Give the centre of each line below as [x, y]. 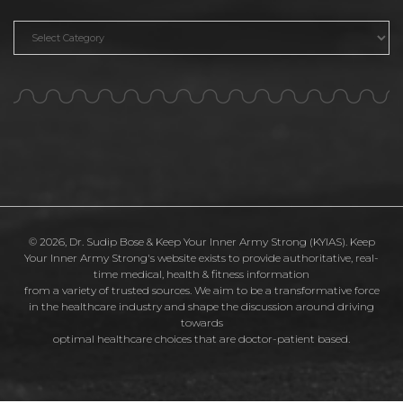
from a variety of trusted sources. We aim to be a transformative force [201, 290]
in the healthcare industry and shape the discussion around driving [201, 306]
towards [201, 322]
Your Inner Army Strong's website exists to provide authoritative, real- [201, 257]
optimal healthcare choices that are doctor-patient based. [201, 338]
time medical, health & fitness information [201, 273]
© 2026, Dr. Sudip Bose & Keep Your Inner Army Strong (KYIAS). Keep [201, 241]
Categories [52, 30]
